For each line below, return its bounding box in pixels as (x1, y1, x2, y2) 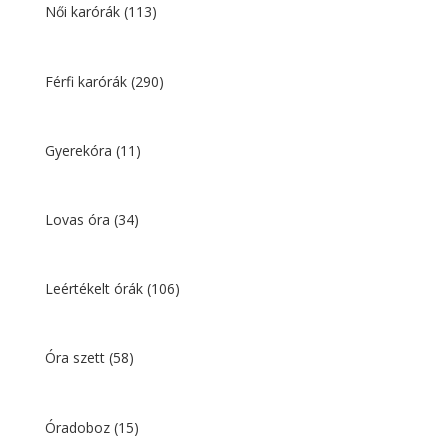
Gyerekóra (44, 140, 116, 160)
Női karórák (44, 2, 124, 22)
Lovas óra (44, 209, 114, 229)
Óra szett (44, 348, 109, 368)
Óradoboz (44, 417, 114, 437)
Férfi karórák (44, 71, 131, 91)
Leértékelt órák (44, 279, 147, 299)
